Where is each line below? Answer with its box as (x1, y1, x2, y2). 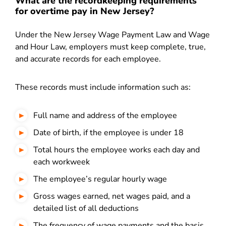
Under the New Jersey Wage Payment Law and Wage (15, 29, 210, 40)
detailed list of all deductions (33, 203, 139, 214)
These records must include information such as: (15, 82, 191, 93)
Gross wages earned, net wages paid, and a (33, 191, 190, 202)
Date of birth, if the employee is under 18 (33, 127, 184, 138)
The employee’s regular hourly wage (33, 174, 167, 185)
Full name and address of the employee (33, 110, 177, 121)
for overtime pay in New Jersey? (15, 5, 154, 17)
